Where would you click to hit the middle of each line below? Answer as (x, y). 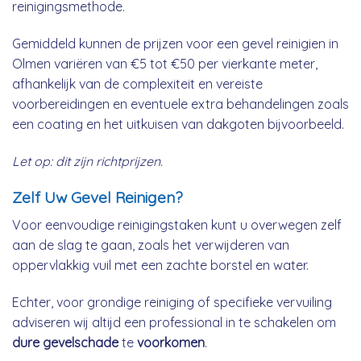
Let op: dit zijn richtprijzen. (87, 161)
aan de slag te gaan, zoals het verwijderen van (151, 245)
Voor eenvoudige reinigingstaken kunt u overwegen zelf (177, 225)
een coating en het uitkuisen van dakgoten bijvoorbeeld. (178, 124)
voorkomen (171, 342)
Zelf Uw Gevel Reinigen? (98, 198)
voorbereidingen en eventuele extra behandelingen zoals (180, 104)
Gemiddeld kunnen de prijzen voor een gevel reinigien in (175, 43)
